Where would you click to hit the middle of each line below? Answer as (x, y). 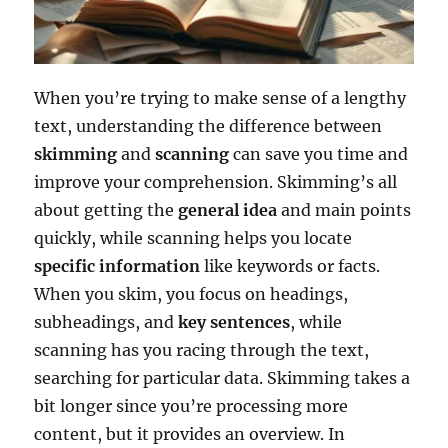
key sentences (234, 321)
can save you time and (319, 153)
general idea (228, 209)
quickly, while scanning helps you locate (193, 237)
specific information (117, 265)
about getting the (106, 209)
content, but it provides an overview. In (190, 433)
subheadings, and (106, 321)
